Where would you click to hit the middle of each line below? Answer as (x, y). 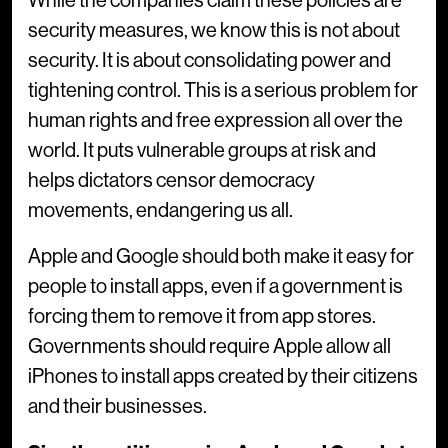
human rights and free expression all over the (215, 121)
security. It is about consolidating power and (209, 61)
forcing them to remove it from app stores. (202, 317)
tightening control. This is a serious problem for (223, 91)
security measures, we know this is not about (214, 31)
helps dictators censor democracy (171, 181)
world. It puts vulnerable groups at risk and (202, 151)
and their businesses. (117, 407)
